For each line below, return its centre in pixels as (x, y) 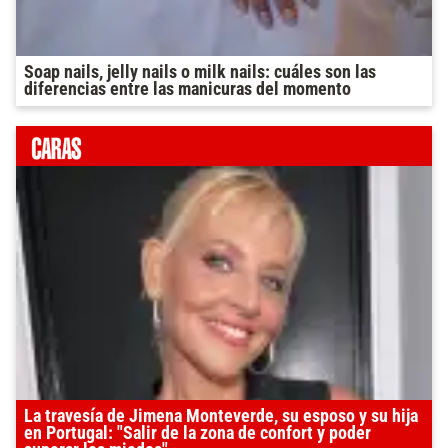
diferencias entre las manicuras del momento (187, 89)
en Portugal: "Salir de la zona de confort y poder (197, 433)
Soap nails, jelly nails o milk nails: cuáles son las (200, 72)
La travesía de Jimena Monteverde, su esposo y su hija (221, 416)
